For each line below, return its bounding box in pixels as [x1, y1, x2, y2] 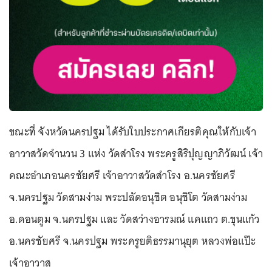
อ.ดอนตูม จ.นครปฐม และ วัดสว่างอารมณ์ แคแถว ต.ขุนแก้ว [9, 210, 260, 229]
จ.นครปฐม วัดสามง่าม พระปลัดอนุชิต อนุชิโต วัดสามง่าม [9, 188, 247, 207]
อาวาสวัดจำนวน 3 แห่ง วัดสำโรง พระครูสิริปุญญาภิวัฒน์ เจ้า [9, 144, 263, 163]
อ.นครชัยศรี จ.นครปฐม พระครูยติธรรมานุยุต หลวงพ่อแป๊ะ [9, 232, 256, 251]
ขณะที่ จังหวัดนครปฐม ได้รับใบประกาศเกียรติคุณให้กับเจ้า [9, 123, 256, 141]
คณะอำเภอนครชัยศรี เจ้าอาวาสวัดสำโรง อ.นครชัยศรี [9, 166, 235, 185]
